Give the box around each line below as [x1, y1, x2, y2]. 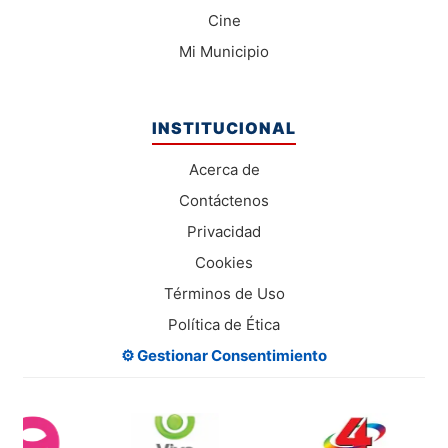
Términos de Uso [163, 284, 285, 304]
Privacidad [187, 222, 261, 242]
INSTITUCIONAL [152, 118, 296, 139]
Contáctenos [179, 191, 269, 211]
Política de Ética [168, 315, 280, 335]
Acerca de [188, 160, 260, 180]
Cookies [195, 253, 253, 273]
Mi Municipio [179, 42, 269, 62]
